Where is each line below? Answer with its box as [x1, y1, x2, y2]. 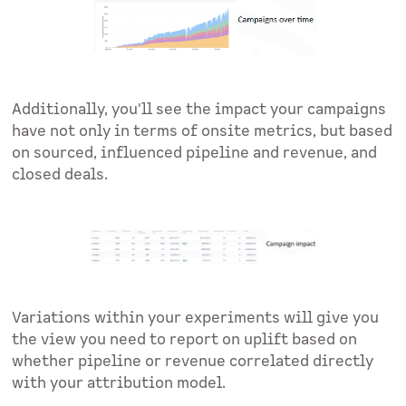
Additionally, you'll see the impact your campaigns [12, 100, 387, 121]
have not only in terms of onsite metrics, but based [12, 121, 393, 142]
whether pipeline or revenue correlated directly [12, 352, 374, 372]
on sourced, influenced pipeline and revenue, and [12, 143, 378, 164]
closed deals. [12, 165, 109, 186]
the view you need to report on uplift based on [12, 330, 358, 351]
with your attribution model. [12, 373, 227, 394]
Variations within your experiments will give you [12, 308, 380, 329]
